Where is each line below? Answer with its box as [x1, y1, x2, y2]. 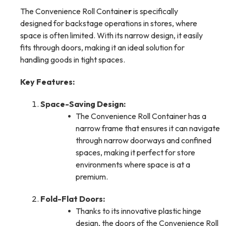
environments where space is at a [76, 159, 190, 170]
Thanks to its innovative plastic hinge [76, 206, 201, 216]
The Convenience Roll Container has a [76, 111, 206, 122]
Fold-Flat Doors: [40, 194, 105, 204]
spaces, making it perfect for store [76, 147, 195, 158]
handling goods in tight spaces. [20, 54, 125, 65]
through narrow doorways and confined [76, 135, 211, 146]
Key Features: [20, 77, 75, 87]
